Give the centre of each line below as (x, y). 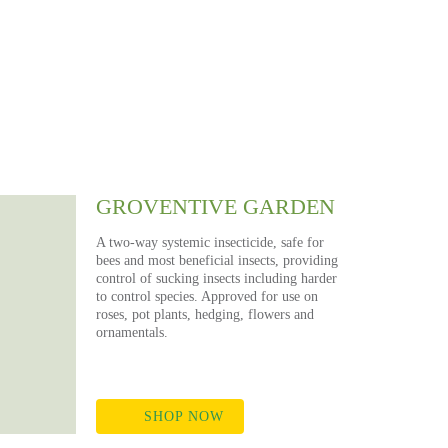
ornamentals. (132, 332)
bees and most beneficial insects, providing (217, 260)
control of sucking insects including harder (216, 278)
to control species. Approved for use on (207, 296)
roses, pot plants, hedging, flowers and (205, 314)
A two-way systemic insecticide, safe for (210, 242)
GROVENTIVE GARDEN (215, 206)
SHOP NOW (181, 416)
